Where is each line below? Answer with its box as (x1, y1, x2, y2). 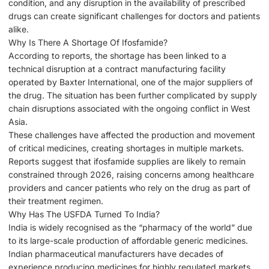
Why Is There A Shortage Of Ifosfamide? (8, 37, 168, 48)
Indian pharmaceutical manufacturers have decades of (8, 249, 223, 259)
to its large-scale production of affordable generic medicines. (8, 235, 248, 246)
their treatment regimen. (8, 196, 103, 207)
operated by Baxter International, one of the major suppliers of (8, 77, 253, 88)
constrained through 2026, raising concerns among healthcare (8, 169, 254, 180)
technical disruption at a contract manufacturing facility (8, 64, 226, 74)
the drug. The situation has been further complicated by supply (8, 90, 257, 101)
